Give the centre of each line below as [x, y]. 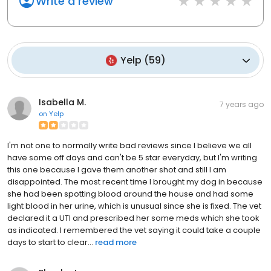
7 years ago [242, 104]
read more [116, 242]
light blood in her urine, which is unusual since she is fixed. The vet [134, 206]
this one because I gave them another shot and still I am [117, 170]
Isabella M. [62, 102]
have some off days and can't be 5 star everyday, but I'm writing [132, 158]
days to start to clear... [50, 242]
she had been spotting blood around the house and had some [130, 194]
